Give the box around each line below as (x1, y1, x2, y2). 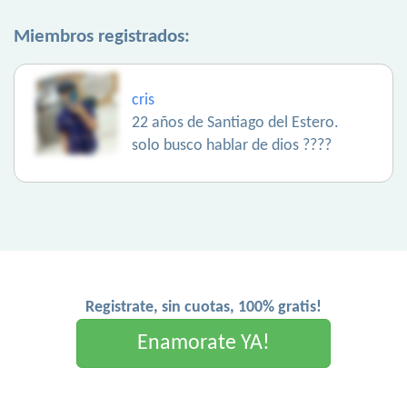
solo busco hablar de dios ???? (132, 137, 332, 155)
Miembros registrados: (14, 27, 190, 47)
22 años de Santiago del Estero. (132, 114, 339, 133)
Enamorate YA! (137, 333, 270, 355)
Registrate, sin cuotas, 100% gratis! (85, 299, 322, 317)
